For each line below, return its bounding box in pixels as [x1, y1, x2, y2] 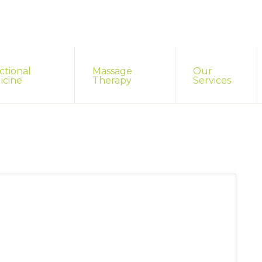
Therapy [92, 75, 132, 86]
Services [193, 75, 232, 86]
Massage [92, 65, 133, 77]
